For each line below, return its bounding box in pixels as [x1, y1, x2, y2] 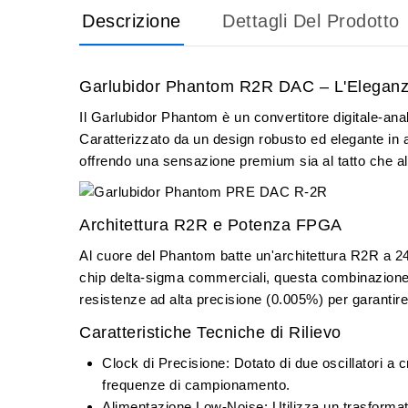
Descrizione [82, 11, 181, 32]
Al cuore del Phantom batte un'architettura [79, 248, 351, 264]
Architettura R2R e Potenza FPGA [79, 216, 342, 235]
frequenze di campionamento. [102, 377, 291, 393]
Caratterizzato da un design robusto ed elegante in [79, 131, 403, 148]
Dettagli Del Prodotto [222, 11, 400, 32]
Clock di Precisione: [102, 355, 229, 372]
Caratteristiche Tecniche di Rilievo [79, 323, 342, 342]
